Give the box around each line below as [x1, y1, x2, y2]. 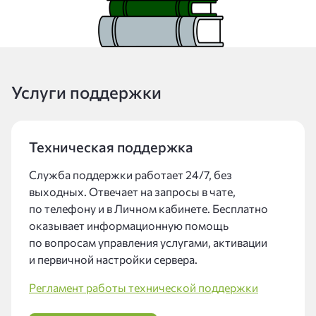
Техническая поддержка [29, 138, 193, 155]
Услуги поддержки [11, 82, 162, 102]
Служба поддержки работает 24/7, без [29, 168, 232, 181]
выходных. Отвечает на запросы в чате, [29, 185, 236, 198]
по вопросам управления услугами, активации [29, 236, 267, 249]
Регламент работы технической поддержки [29, 281, 258, 294]
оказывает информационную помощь [29, 219, 229, 232]
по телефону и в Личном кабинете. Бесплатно [29, 202, 268, 215]
